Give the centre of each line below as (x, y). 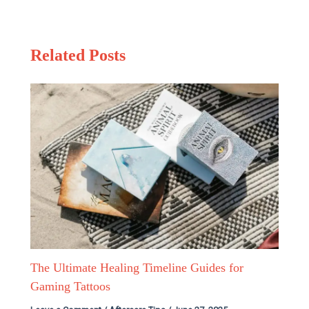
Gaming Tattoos (71, 287)
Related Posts (78, 56)
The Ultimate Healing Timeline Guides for (137, 268)
